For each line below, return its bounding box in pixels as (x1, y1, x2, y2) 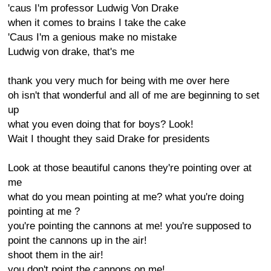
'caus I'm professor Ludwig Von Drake (8, 2, 178, 14)
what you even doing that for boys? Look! (8, 119, 194, 130)
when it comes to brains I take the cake (8, 17, 186, 28)
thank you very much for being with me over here (8, 75, 229, 87)
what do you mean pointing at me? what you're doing (8, 191, 244, 203)
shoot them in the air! (8, 249, 103, 261)
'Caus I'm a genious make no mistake (8, 31, 177, 43)
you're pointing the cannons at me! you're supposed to (8, 220, 251, 232)
